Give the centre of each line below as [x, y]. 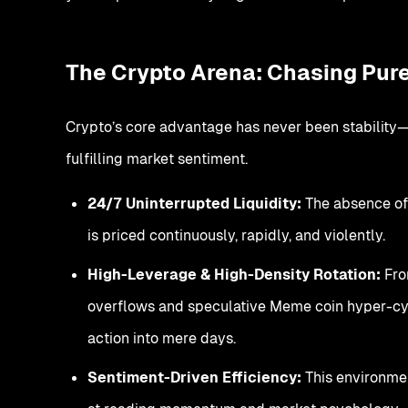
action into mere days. [162, 338]
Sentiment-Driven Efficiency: [194, 377]
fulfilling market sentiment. [157, 158]
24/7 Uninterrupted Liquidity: [194, 203]
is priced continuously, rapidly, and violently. [236, 235]
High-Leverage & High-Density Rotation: [234, 274]
